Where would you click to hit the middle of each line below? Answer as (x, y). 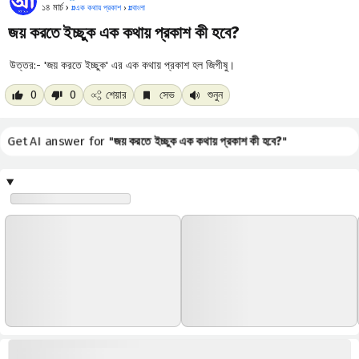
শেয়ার (116, 95)
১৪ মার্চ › (56, 8)
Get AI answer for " (69, 141)
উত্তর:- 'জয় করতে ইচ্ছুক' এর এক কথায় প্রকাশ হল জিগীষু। (122, 65)
